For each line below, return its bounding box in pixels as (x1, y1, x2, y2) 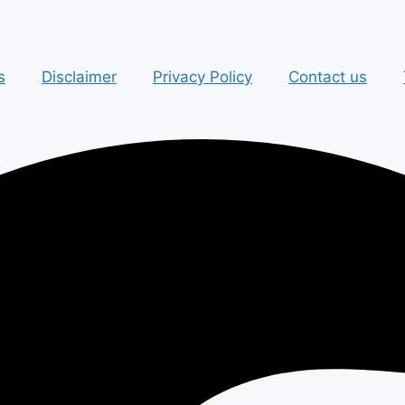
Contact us (288, 68, 367, 86)
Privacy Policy (153, 68, 252, 86)
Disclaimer (42, 68, 117, 86)
